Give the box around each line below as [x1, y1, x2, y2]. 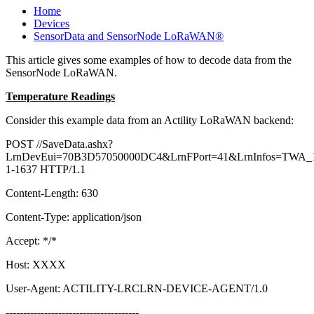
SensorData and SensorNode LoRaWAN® [34, 29, 224, 42]
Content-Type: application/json [6, 210, 142, 223]
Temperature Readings [6, 90, 115, 102]
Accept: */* [6, 234, 57, 247]
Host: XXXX [6, 258, 66, 271]
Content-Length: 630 [6, 186, 98, 199]
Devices [34, 17, 69, 29]
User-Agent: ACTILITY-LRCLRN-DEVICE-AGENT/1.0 [6, 282, 268, 294]
